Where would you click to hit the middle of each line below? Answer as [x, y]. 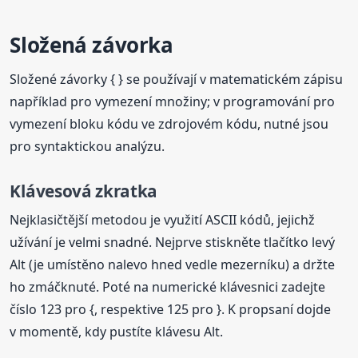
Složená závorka [91, 44]
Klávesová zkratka [84, 191]
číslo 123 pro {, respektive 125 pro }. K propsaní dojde [171, 309]
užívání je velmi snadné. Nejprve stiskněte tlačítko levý [173, 242]
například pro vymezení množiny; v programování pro [173, 101]
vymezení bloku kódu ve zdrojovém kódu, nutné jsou [169, 123]
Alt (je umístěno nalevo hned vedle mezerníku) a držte [173, 264]
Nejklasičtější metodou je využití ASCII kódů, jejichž [163, 219]
